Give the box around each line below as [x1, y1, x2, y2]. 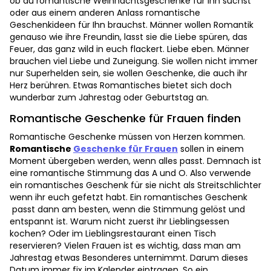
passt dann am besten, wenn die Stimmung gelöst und [10, 203, 245, 216]
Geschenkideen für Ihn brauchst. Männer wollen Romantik [10, 19, 253, 31]
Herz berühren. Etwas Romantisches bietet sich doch [10, 79, 232, 92]
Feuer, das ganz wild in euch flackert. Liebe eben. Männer [10, 43, 249, 56]
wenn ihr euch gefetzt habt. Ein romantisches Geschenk [10, 191, 247, 204]
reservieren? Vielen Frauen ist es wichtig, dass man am [10, 240, 241, 252]
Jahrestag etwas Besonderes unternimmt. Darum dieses [10, 252, 248, 264]
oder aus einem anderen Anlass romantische [10, 7, 200, 19]
